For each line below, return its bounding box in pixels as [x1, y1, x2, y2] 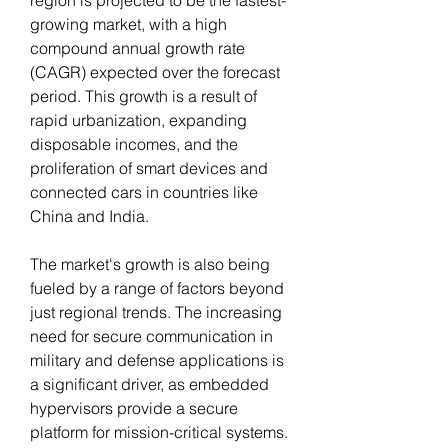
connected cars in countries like [30, 181, 258, 202]
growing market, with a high [30, 13, 227, 34]
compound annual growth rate [30, 37, 245, 58]
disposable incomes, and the [30, 133, 238, 154]
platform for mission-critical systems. [30, 421, 288, 442]
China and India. [30, 205, 149, 226]
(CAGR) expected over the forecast [30, 61, 280, 82]
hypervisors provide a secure [30, 397, 238, 418]
